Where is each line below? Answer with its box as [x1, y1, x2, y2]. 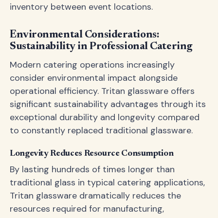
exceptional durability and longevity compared [10, 111, 200, 123]
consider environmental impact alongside [10, 72, 178, 84]
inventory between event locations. [10, 1, 153, 13]
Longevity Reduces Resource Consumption [10, 149, 174, 158]
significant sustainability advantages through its [10, 98, 206, 110]
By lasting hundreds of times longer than [10, 163, 175, 175]
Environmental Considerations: [10, 30, 159, 40]
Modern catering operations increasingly [10, 59, 175, 71]
